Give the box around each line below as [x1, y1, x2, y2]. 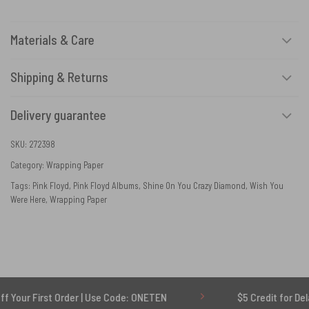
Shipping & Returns [10, 69, 108, 86]
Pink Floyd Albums [73, 179, 139, 191]
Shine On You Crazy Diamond [143, 179, 246, 191]
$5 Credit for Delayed [192, 290, 285, 304]
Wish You [250, 179, 283, 191]
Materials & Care [10, 32, 94, 48]
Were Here [10, 193, 46, 205]
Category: [10, 159, 46, 170]
